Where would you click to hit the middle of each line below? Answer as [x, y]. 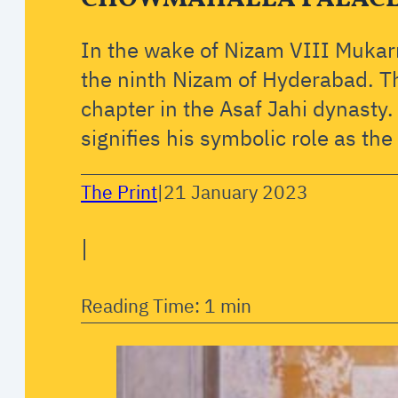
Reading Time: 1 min [167, 305]
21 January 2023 [236, 192]
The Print [119, 192]
